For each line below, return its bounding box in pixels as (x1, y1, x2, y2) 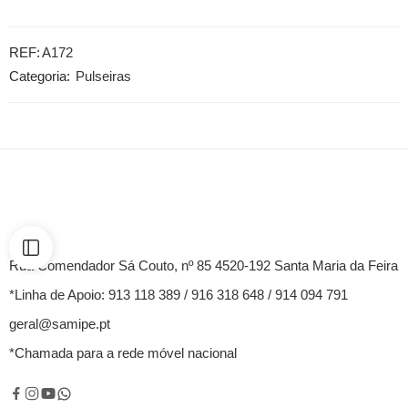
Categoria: (9, 69, 70, 85)
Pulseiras (76, 69, 131, 85)
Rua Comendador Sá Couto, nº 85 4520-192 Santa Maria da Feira (9, 259, 398, 274)
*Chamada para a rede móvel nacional (9, 346, 237, 362)
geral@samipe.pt (9, 317, 110, 332)
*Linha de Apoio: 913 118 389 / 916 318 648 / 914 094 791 (9, 288, 348, 303)
